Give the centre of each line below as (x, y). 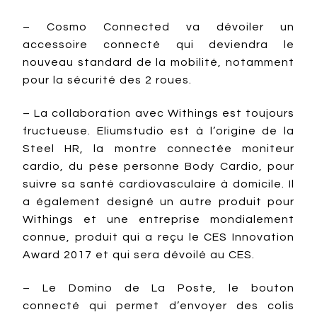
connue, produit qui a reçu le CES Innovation (158, 237)
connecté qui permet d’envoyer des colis (158, 306)
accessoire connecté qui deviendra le (158, 45)
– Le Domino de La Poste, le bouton (158, 288)
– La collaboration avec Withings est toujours (158, 113)
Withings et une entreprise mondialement (158, 219)
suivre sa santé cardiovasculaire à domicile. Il (158, 184)
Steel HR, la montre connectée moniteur (158, 149)
